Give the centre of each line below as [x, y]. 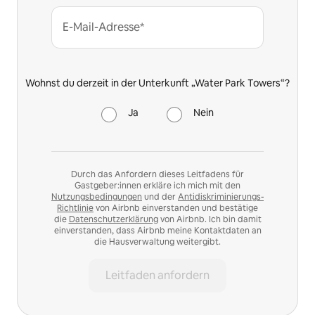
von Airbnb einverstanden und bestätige [176, 208]
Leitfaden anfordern [157, 275]
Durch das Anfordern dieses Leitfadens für [157, 174]
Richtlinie [75, 208]
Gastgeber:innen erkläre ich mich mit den [157, 186]
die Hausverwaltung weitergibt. [157, 242]
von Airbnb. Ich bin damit [210, 219]
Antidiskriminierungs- [221, 197]
